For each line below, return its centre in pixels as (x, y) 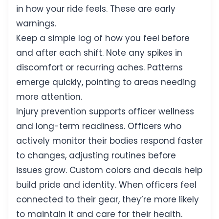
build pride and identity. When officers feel (106, 185)
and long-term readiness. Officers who (99, 126)
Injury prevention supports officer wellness (105, 112)
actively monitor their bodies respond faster (109, 141)
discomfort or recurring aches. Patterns (99, 68)
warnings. (36, 24)
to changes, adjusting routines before (96, 156)
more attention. (49, 97)
